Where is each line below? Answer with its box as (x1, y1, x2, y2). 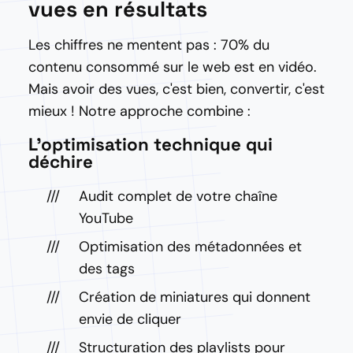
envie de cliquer (79, 310, 181, 329)
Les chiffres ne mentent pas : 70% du (28, 35, 269, 54)
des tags (79, 259, 135, 278)
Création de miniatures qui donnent (79, 288, 310, 307)
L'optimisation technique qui (28, 133, 273, 156)
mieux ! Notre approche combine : (28, 102, 251, 121)
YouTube (79, 209, 133, 228)
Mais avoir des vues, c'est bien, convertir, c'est (28, 80, 325, 98)
